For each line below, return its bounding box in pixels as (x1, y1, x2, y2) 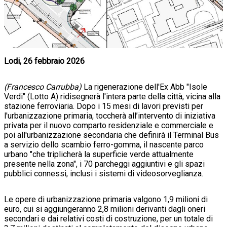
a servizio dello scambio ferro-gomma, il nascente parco (4, 140, 204, 150)
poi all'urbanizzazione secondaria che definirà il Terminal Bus (4, 130, 219, 140)
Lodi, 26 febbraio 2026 (4, 56, 85, 66)
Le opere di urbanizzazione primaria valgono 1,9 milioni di (4, 195, 208, 205)
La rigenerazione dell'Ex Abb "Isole (82, 82, 207, 92)
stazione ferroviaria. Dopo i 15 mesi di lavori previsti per (4, 101, 203, 111)
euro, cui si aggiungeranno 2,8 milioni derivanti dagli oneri (4, 204, 205, 214)
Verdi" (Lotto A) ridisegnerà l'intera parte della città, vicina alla (4, 92, 220, 102)
